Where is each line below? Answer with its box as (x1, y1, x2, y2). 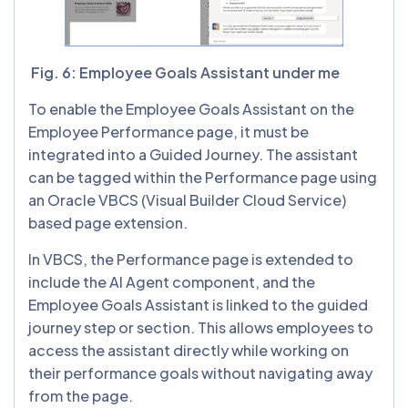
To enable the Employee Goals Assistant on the (28, 98, 354, 118)
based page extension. (28, 212, 190, 232)
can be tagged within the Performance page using (28, 167, 377, 187)
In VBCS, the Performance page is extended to (28, 249, 353, 269)
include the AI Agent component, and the (28, 271, 315, 291)
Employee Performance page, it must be (28, 121, 309, 141)
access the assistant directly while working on (28, 340, 349, 360)
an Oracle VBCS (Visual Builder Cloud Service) (28, 189, 346, 209)
